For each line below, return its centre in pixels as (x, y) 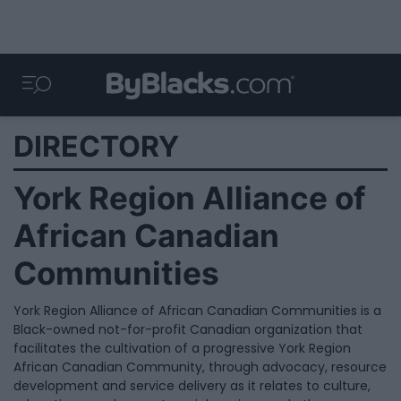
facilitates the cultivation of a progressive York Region (182, 348)
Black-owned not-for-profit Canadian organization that (188, 329)
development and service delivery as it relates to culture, (192, 386)
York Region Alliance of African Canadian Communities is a (197, 311)
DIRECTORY (96, 146)
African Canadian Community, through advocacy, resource (200, 367)
